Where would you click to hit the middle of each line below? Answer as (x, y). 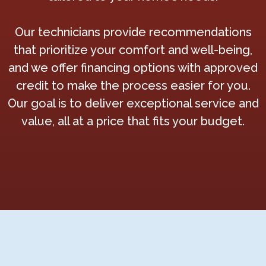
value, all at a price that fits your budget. (133, 121)
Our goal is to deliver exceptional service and (133, 103)
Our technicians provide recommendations (133, 32)
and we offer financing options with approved (133, 68)
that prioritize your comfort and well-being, (133, 50)
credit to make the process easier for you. (133, 85)
